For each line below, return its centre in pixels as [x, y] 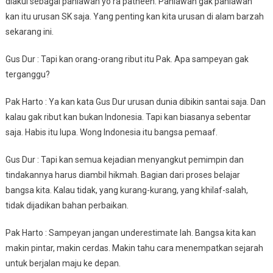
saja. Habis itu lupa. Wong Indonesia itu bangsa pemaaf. [111, 132]
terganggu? [27, 74]
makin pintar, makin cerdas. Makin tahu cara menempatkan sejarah [134, 248]
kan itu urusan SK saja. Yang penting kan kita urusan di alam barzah [134, 16]
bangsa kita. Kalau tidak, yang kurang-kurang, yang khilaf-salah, [126, 190]
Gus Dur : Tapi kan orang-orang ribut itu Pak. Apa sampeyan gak [127, 59]
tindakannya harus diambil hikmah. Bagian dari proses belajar [122, 175]
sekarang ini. [29, 32]
